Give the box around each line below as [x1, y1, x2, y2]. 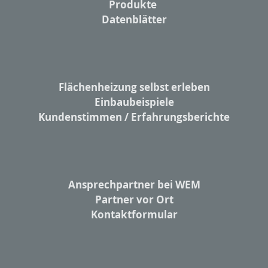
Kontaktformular [90, 208, 178, 222]
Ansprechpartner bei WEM [68, 178, 200, 192]
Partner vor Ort [95, 193, 173, 207]
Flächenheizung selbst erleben [58, 80, 210, 95]
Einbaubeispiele [94, 95, 174, 109]
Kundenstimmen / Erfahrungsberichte [38, 110, 230, 124]
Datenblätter [101, 13, 167, 27]
